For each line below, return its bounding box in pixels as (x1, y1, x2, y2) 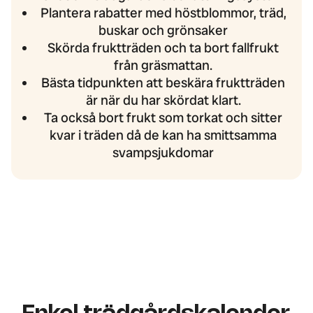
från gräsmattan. (114, 57, 213, 75)
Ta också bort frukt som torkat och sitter (44, 109, 283, 127)
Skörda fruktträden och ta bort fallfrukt (48, 39, 279, 57)
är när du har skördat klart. (85, 92, 241, 110)
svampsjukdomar (112, 144, 214, 162)
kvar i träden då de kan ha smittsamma (50, 126, 277, 145)
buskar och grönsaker (99, 22, 228, 40)
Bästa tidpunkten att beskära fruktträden (41, 74, 286, 92)
